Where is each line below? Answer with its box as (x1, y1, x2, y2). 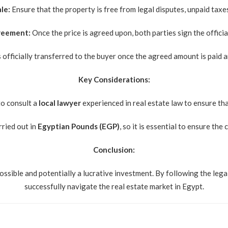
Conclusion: (93, 145, 135, 154)
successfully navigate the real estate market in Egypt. (24, 182, 204, 191)
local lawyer (38, 98, 81, 107)
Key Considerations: (78, 75, 150, 84)
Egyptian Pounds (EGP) (37, 122, 120, 131)
